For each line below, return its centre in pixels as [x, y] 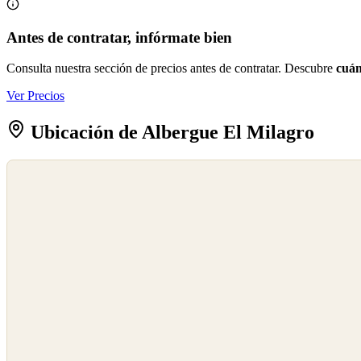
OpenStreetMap [42, 187]
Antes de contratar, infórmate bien [119, 37]
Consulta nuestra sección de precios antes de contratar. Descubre [171, 68]
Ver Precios [35, 96]
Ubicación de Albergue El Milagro [170, 133]
